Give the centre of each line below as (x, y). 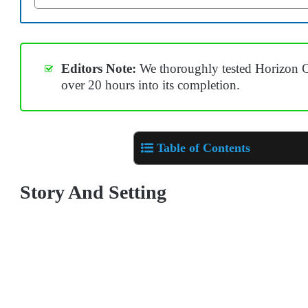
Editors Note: (99, 69)
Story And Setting (93, 192)
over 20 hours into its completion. (151, 85)
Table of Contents (203, 147)
